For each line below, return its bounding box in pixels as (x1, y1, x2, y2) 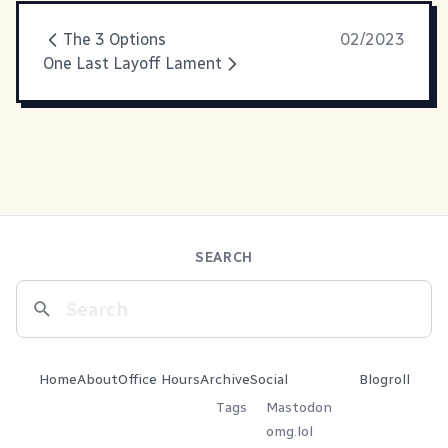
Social (249, 371, 288, 388)
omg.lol (265, 423, 313, 440)
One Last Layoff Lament (43, 53, 222, 73)
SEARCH (194, 249, 254, 267)
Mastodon (265, 399, 332, 416)
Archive (199, 371, 250, 388)
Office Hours (117, 371, 200, 388)
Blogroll (358, 371, 410, 388)
